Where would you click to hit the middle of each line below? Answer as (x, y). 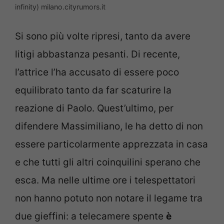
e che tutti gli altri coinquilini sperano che (108, 162)
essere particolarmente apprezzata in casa (111, 144)
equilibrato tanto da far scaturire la (93, 90)
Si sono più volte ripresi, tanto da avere (103, 36)
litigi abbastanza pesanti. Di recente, (97, 54)
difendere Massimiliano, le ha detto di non (109, 126)
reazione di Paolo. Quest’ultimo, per (94, 108)
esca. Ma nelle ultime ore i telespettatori (105, 180)
